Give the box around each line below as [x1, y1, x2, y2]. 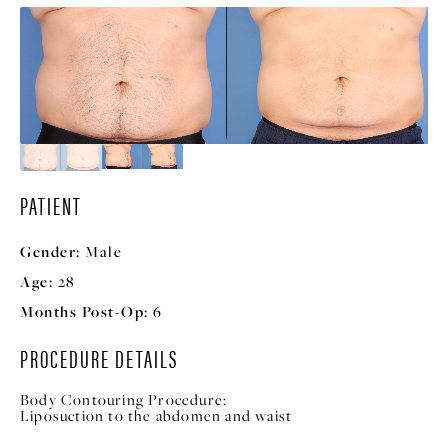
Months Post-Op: [20, 300, 149, 322]
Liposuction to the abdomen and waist [20, 404, 293, 426]
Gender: [20, 240, 81, 262]
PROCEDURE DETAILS [20, 340, 178, 375]
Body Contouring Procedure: [20, 388, 228, 410]
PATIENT [20, 187, 82, 222]
